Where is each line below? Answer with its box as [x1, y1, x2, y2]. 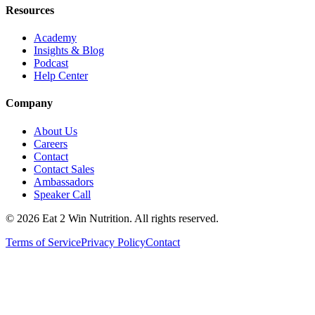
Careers [34, 137, 67, 150]
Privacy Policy [81, 236, 146, 248]
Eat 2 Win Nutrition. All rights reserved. [39, 212, 219, 224]
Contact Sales [34, 162, 94, 175]
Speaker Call [34, 188, 91, 200]
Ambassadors [34, 175, 94, 188]
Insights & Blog [34, 44, 104, 57]
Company [6, 97, 53, 110]
